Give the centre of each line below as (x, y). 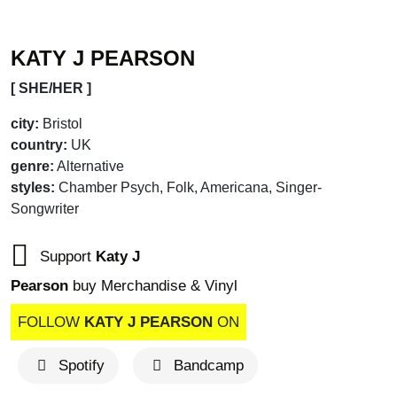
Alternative (90, 167)
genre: (32, 167)
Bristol (62, 124)
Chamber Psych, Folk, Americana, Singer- (190, 188)
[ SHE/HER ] (51, 89)
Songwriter (45, 209)
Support (66, 257)
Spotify (81, 366)
